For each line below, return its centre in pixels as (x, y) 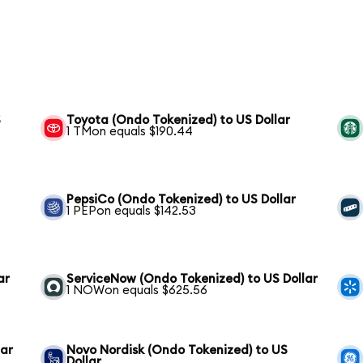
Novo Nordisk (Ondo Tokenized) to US (177, 350)
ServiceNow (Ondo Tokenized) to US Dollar (192, 280)
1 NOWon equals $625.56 (137, 291)
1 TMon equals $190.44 (130, 132)
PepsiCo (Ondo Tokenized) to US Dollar (181, 200)
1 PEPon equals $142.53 (132, 211)
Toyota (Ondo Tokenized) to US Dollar (179, 121)
